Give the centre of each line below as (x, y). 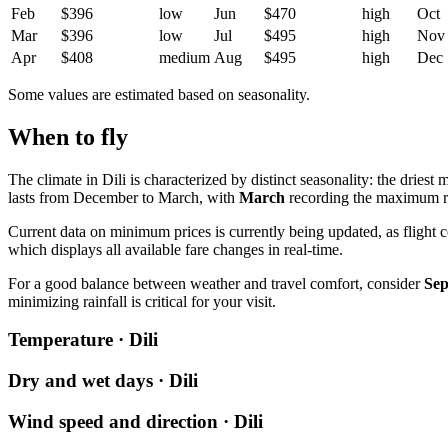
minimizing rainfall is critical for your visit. (142, 301)
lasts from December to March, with (123, 197)
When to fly (68, 136)
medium (184, 57)
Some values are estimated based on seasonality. (159, 94)
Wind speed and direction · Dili (135, 421)
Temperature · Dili (83, 340)
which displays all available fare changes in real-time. (175, 249)
